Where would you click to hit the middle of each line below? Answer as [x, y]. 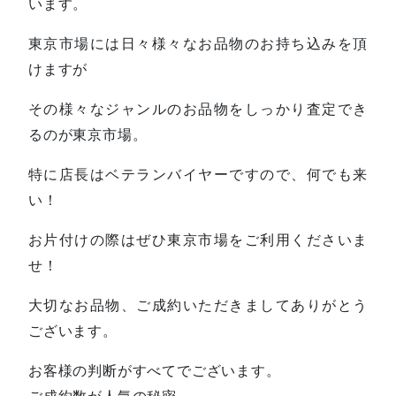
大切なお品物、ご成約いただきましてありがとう [198, 305]
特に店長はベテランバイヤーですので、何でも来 [198, 174]
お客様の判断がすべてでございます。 [155, 370]
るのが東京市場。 [88, 134]
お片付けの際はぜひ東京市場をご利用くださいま [198, 239]
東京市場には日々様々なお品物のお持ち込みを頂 [198, 43]
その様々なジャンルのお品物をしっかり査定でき [198, 108]
